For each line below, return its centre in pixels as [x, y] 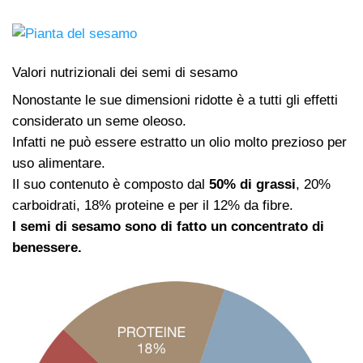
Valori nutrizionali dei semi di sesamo [125, 72]
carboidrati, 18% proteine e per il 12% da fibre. [153, 206]
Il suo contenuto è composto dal [111, 185]
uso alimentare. [59, 164]
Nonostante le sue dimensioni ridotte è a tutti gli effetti [175, 100]
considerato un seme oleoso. [99, 122]
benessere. [47, 248]
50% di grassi [252, 185]
